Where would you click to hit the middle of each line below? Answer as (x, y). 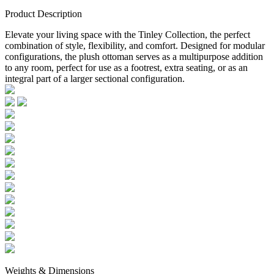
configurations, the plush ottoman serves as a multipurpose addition (134, 57)
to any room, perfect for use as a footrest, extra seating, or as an (126, 68)
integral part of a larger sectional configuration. (95, 79)
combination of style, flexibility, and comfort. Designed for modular (135, 46)
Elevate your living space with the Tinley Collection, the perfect (128, 35)
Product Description (43, 14)
